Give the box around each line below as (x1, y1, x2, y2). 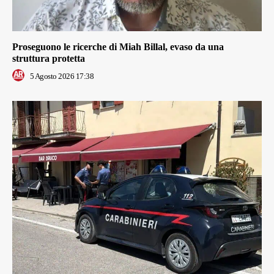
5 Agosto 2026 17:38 (29, 72, 94, 81)
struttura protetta (12, 53, 85, 64)
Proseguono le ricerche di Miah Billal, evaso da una (12, 42, 224, 53)
